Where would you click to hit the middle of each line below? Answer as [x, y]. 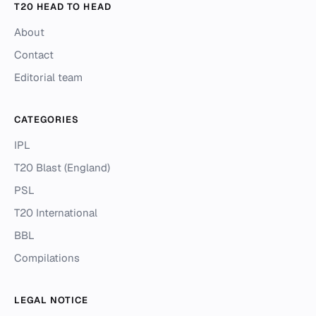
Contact [34, 55]
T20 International [56, 213]
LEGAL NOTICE [51, 300]
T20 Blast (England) [62, 168]
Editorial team [48, 78]
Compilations [47, 258]
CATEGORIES [47, 120]
